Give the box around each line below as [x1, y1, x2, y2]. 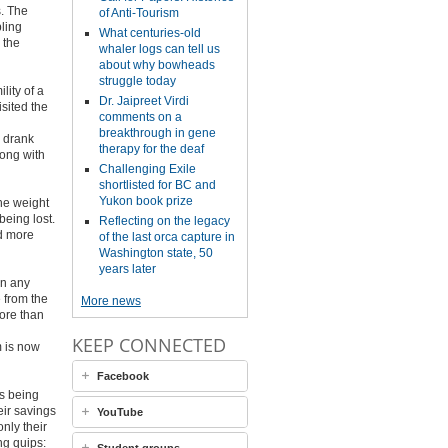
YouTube [96, 406, 143, 418]
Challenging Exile [98, 162, 196, 176]
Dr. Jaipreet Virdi [98, 94, 189, 108]
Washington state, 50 [98, 246, 213, 260]
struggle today [98, 74, 176, 88]
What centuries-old [98, 26, 201, 40]
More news [80, 294, 141, 308]
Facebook [96, 370, 149, 382]
